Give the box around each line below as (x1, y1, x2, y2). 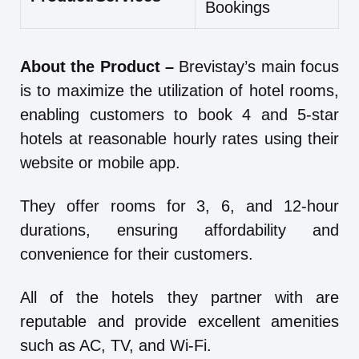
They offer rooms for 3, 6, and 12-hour (20, 197, 339, 216)
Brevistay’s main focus (179, 58, 340, 76)
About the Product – (20, 58, 179, 76)
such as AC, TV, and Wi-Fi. (20, 337, 212, 355)
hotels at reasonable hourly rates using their (20, 130, 339, 148)
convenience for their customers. (20, 245, 253, 264)
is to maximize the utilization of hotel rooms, (20, 82, 339, 100)
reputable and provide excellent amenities (20, 313, 339, 331)
